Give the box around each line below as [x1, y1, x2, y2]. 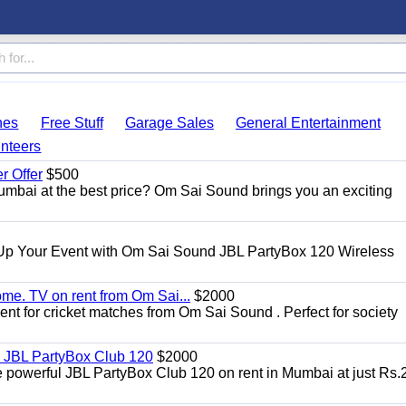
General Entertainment [236, 115, 382, 130]
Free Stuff [40, 115, 103, 130]
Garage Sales [124, 115, 214, 130]
